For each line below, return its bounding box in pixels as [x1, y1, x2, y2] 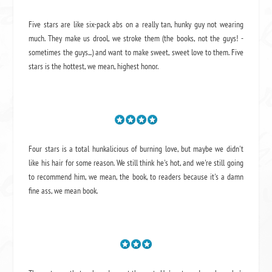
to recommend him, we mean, [29, 171, 120, 183]
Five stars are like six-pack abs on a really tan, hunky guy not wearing [29, 18, 243, 30]
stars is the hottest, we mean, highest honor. [29, 60, 159, 72]
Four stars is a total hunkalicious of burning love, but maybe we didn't [29, 143, 243, 155]
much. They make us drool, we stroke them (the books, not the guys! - [29, 32, 243, 44]
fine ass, [29, 185, 55, 197]
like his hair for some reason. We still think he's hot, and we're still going [29, 157, 243, 169]
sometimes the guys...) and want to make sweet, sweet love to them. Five [29, 46, 243, 58]
